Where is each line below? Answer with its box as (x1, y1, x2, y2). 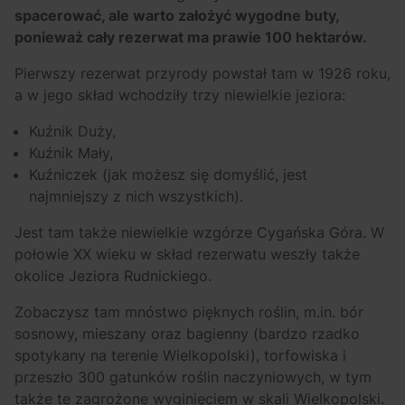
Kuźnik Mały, (29, 143, 113, 162)
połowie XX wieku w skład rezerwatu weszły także (14, 244, 360, 263)
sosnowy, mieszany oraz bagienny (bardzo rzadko (14, 324, 360, 343)
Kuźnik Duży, (29, 121, 120, 140)
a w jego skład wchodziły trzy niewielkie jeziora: (14, 85, 350, 104)
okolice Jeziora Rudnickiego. (14, 266, 212, 285)
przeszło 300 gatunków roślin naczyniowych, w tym (14, 367, 372, 386)
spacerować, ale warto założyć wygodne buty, (14, 5, 339, 24)
